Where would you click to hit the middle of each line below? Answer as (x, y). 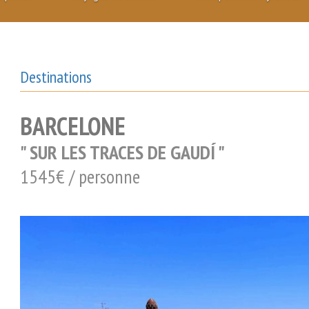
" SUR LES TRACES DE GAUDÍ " (122, 152)
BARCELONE (73, 126)
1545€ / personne (84, 176)
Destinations (56, 77)
